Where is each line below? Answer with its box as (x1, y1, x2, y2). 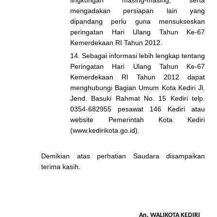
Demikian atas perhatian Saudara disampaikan (41, 152, 205, 160)
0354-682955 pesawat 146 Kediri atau (70, 105, 205, 113)
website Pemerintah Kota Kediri (70, 116, 205, 124)
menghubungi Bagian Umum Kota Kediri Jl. (70, 84, 205, 92)
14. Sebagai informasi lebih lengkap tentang (70, 52, 205, 60)
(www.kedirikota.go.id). (70, 126, 139, 134)
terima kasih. (41, 163, 80, 170)
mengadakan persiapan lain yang (70, 7, 205, 15)
